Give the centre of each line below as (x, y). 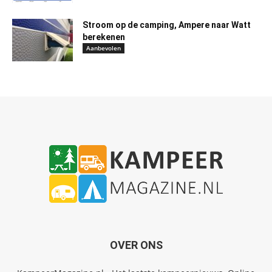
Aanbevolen (104, 48)
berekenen (104, 37)
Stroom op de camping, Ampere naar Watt (167, 25)
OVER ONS (136, 245)
